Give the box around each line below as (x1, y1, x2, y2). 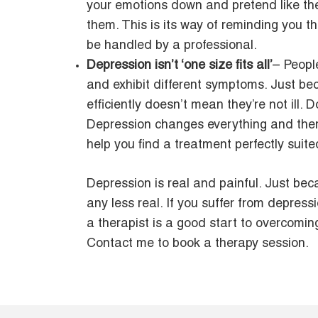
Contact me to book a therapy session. (87, 238, 309, 250)
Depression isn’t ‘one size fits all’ (87, 60, 273, 72)
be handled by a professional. (87, 40, 257, 52)
